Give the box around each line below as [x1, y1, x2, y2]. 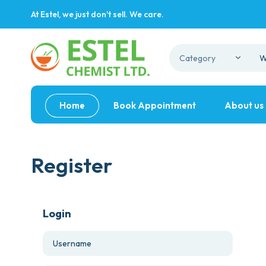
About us [224, 99, 264, 111]
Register [31, 152, 112, 178]
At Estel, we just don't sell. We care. [31, 9, 164, 20]
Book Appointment [113, 99, 196, 111]
